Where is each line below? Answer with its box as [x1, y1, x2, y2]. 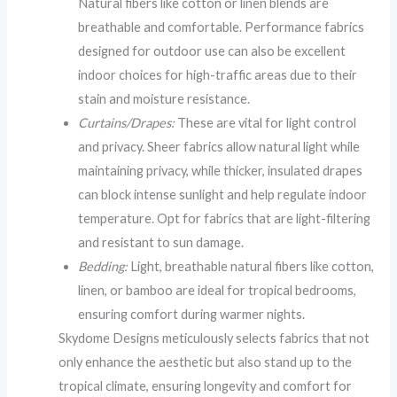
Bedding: [78, 259, 128, 275]
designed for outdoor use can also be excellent [78, 43, 346, 59]
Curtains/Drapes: [78, 115, 175, 131]
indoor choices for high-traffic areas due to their [78, 67, 358, 83]
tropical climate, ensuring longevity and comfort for [58, 378, 353, 394]
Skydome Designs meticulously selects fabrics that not [58, 331, 370, 346]
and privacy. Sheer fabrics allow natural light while [78, 139, 361, 155]
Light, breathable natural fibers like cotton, [128, 259, 375, 275]
